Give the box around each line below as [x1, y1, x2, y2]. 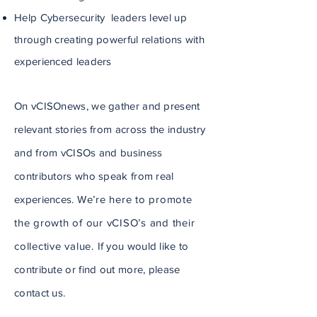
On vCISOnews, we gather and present [14, 100, 200, 112]
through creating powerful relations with [14, 33, 205, 45]
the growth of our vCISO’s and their [14, 217, 195, 229]
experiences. [14, 193, 77, 205]
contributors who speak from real [14, 170, 174, 182]
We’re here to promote [76, 193, 192, 205]
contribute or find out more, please [14, 263, 180, 275]
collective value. [14, 240, 98, 252]
